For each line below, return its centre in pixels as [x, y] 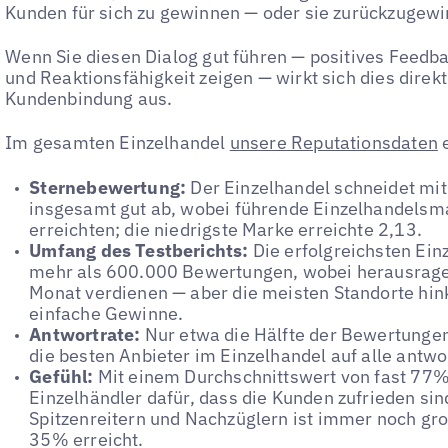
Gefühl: [61, 376]
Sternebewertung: [108, 187]
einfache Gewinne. [106, 313]
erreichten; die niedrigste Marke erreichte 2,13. [225, 229]
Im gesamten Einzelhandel [117, 143]
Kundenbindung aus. [89, 99]
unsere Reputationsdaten [333, 143]
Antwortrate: [85, 334]
